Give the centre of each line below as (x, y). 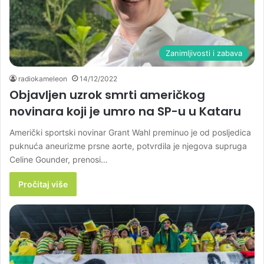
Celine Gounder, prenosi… (59, 160)
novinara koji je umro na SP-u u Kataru (125, 112)
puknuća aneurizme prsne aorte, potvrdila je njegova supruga (128, 146)
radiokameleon (43, 79)
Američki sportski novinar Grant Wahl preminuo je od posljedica (130, 133)
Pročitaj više (43, 184)
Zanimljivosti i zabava (204, 53)
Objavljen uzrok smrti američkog (107, 95)
